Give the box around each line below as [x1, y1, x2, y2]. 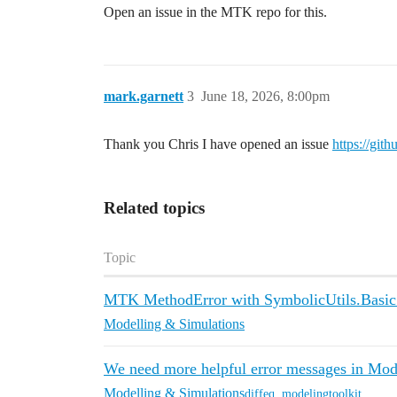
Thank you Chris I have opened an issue [104, 136, 332, 152]
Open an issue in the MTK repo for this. [104, 4, 327, 19]
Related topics [104, 198, 205, 217]
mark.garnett [104, 89, 183, 104]
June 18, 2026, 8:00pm [201, 89, 330, 104]
